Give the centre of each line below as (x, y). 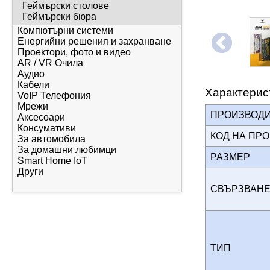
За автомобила (52, 139)
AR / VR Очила (50, 63)
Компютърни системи (65, 30)
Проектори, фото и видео (74, 52)
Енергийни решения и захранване (94, 41)
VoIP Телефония (54, 95)
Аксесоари (41, 117)
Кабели (33, 84)
